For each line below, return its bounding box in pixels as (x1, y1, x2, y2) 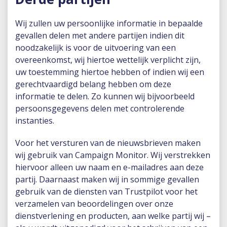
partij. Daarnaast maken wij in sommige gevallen (15, 174, 199, 185)
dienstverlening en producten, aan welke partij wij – (15, 210, 211, 221)
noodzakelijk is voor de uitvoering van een (15, 42, 176, 53)
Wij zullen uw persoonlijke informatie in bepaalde (15, 18, 203, 29)
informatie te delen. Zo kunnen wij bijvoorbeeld (15, 91, 195, 102)
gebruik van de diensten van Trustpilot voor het (15, 186, 198, 197)
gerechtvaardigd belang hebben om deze (15, 79, 171, 90)
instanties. (15, 115, 54, 126)
